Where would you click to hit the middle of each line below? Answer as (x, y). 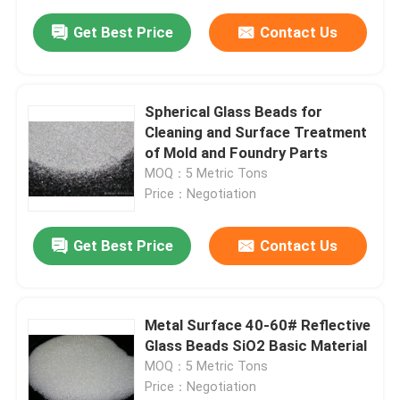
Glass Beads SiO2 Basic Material (256, 346)
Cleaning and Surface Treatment (256, 133)
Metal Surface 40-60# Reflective (258, 325)
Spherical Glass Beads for (234, 112)
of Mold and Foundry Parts (237, 153)
